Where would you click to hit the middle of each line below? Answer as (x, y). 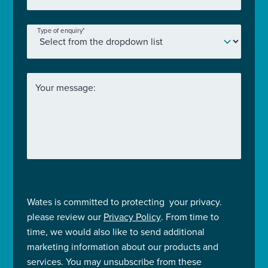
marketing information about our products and (122, 246)
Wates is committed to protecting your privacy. (124, 201)
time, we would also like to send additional (115, 231)
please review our (65, 216)
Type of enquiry (60, 31)
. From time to (190, 216)
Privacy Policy (132, 216)
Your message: (65, 87)
